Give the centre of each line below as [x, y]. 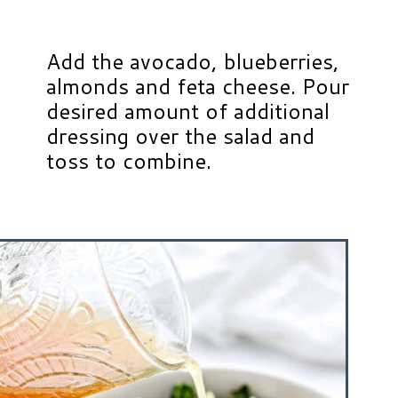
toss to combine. [129, 161]
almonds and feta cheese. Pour [198, 87]
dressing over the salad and [181, 136]
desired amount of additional [188, 111]
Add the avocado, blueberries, [193, 62]
